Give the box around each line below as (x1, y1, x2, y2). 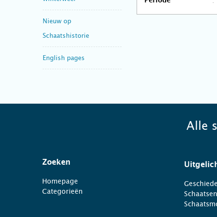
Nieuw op (43, 17, 71, 25)
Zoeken (42, 158, 71, 166)
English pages (43, 54, 85, 62)
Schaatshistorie (43, 31, 89, 39)
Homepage (42, 177, 78, 185)
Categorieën (42, 187, 83, 195)
